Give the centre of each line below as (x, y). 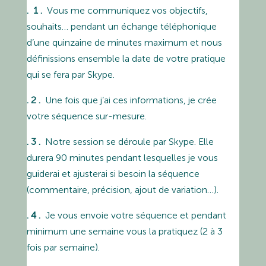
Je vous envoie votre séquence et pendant (133, 215)
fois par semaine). (63, 247)
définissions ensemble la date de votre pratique (126, 58)
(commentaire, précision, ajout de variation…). (122, 189)
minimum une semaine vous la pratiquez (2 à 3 (124, 231)
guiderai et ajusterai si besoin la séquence (113, 173)
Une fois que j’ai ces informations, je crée (129, 100)
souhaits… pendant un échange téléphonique (121, 26)
